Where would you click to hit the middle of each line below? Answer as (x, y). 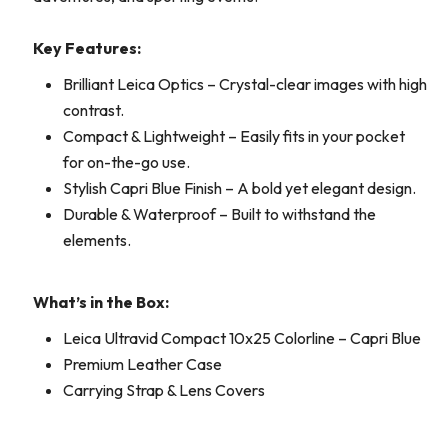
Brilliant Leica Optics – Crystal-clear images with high (245, 84)
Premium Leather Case (142, 364)
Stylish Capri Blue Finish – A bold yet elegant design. (239, 188)
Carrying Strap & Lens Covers (164, 390)
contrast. (93, 110)
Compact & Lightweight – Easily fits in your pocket (234, 136)
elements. (97, 240)
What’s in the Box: (101, 302)
